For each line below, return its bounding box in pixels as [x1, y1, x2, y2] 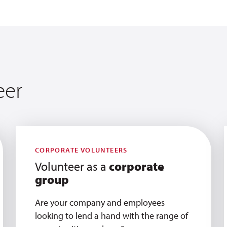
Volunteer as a [34, 159, 109, 174]
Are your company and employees [34, 197, 165, 208]
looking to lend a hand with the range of [34, 210, 188, 221]
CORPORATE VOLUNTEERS [34, 145, 128, 155]
